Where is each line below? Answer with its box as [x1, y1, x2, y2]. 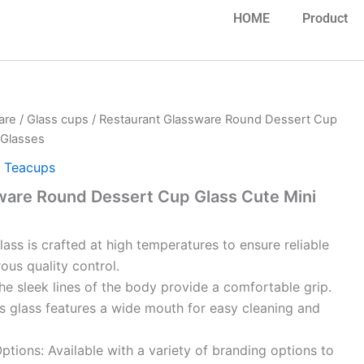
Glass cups [27, 112, 89, 127]
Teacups [4, 158, 56, 175]
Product [302, 11, 348, 26]
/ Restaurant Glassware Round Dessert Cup [89, 112, 338, 127]
